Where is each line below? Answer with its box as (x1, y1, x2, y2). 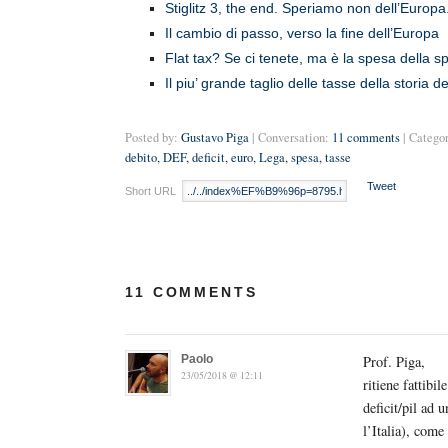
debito (125, 149, 157, 166)
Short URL (125, 185, 179, 197)
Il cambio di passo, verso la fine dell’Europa (165, 25, 439, 41)
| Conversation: (252, 129, 329, 146)
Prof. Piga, (362, 352, 425, 371)
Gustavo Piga (181, 129, 249, 146)
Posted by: (125, 129, 178, 146)
